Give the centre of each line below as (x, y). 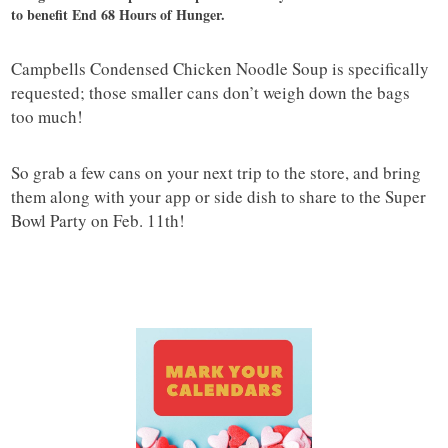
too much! (47, 117)
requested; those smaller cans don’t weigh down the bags (211, 93)
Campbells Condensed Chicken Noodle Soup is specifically (220, 69)
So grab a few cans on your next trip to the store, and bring (216, 173)
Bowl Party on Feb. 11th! (98, 221)
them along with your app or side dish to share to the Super (219, 197)
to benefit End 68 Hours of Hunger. (118, 15)
